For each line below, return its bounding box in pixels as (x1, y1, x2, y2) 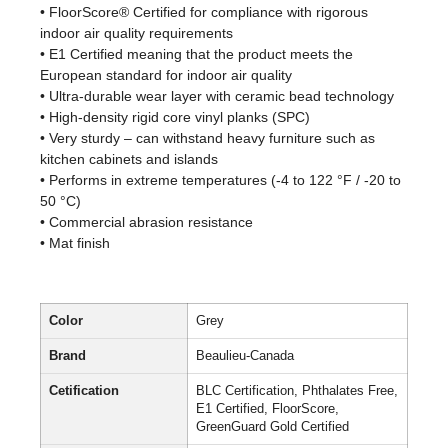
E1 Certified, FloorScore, (196, 402, 339, 417)
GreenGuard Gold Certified (196, 420, 349, 435)
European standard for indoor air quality (40, 66, 292, 83)
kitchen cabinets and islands (40, 150, 218, 167)
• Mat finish (40, 234, 110, 251)
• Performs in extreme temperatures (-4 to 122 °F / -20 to (40, 171, 401, 188)
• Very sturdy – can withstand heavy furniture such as (40, 129, 375, 146)
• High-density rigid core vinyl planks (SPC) (40, 108, 310, 125)
